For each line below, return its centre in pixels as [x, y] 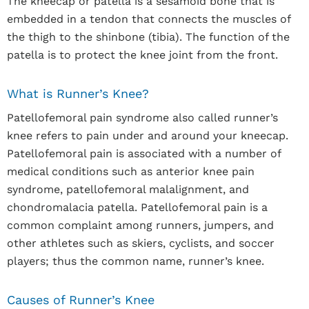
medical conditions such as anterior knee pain [131, 171]
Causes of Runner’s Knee [81, 300]
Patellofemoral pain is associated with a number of [144, 153]
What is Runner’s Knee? [78, 93]
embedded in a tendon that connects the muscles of [149, 19]
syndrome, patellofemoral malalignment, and [128, 189]
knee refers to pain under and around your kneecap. [148, 136]
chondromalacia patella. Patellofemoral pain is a [137, 207]
